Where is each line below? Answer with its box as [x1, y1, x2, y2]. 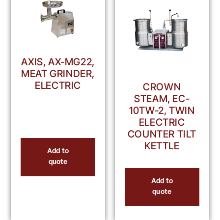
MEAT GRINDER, [21, 68, 95, 80]
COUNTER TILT [127, 128, 196, 140]
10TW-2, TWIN [129, 104, 195, 116]
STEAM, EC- [134, 92, 190, 105]
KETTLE [144, 139, 180, 152]
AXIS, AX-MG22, [21, 56, 95, 68]
